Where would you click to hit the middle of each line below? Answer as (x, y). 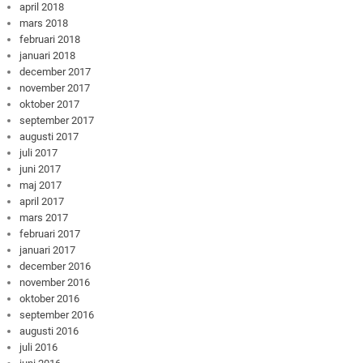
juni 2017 (41, 169)
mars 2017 (44, 217)
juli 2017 (39, 152)
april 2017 (42, 201)
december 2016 (56, 266)
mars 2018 (44, 23)
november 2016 (55, 282)
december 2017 (56, 71)
